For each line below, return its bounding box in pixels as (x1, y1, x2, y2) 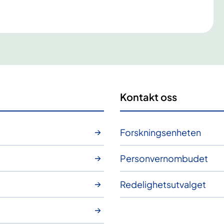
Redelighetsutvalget (120, 178, 206, 190)
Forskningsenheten (120, 126, 201, 138)
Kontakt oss (120, 90, 177, 103)
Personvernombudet (120, 152, 208, 164)
